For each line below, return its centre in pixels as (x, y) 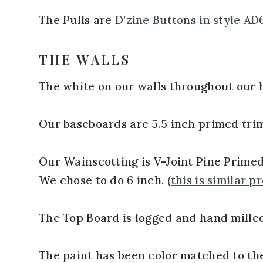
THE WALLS (85, 59)
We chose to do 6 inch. (103, 180)
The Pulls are (75, 20)
